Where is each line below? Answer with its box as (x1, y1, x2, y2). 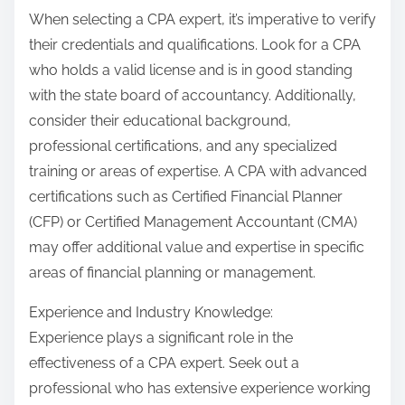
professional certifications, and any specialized (29, 137, 337, 155)
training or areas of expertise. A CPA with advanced (29, 163, 367, 181)
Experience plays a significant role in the (29, 329, 293, 347)
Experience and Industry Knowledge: (29, 304, 273, 322)
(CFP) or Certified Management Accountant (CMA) (29, 213, 357, 231)
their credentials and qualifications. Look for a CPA (29, 36, 361, 54)
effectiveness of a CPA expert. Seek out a (29, 354, 299, 372)
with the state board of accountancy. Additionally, (29, 87, 356, 105)
